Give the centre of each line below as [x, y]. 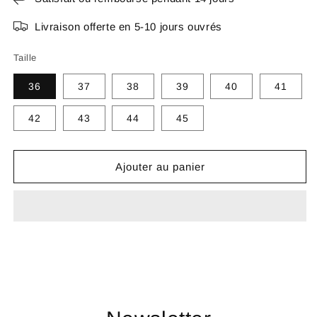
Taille [25, 58]
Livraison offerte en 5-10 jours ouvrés [128, 26]
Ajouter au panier [160, 166]
